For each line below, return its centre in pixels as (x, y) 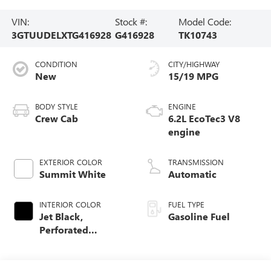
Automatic (192, 174)
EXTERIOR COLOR (70, 162)
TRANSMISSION (196, 162)
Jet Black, (61, 216)
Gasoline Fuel (199, 216)
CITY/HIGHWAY (194, 64)
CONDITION (56, 64)
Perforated (64, 229)
